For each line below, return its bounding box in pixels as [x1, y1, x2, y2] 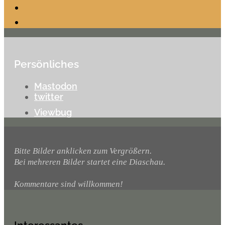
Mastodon [34, 81, 77, 92]
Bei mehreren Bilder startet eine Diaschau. [14, 157, 165, 167]
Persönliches [14, 58, 79, 71]
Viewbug [34, 107, 72, 118]
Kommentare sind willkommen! [14, 179, 123, 189]
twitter [34, 91, 63, 102]
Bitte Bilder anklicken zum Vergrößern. [14, 146, 152, 156]
